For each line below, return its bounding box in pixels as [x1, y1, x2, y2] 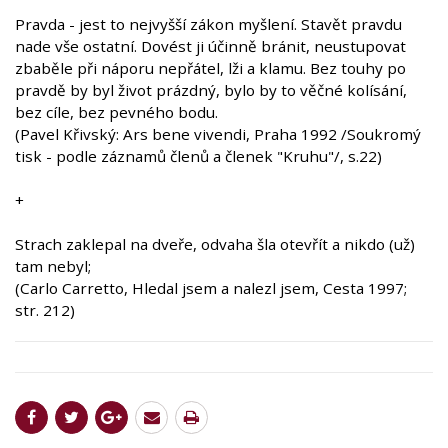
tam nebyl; [15, 256, 91, 277]
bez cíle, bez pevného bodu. [15, 102, 218, 123]
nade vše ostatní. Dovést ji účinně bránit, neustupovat [15, 36, 406, 57]
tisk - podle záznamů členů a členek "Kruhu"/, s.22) [15, 146, 382, 167]
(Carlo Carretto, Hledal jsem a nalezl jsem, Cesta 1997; [15, 278, 407, 299]
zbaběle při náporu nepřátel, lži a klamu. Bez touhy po [15, 58, 406, 79]
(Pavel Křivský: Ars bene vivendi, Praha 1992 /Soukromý [15, 124, 421, 145]
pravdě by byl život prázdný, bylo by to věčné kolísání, [15, 80, 407, 101]
